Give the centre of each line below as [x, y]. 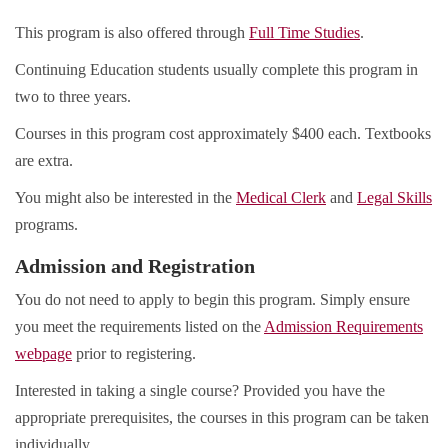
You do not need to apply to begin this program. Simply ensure [212, 300]
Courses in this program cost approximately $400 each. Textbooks [223, 134]
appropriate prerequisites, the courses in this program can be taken [222, 418]
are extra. [44, 161]
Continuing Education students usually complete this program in [216, 70]
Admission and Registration [135, 266]
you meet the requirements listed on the [139, 327]
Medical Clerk [281, 198]
